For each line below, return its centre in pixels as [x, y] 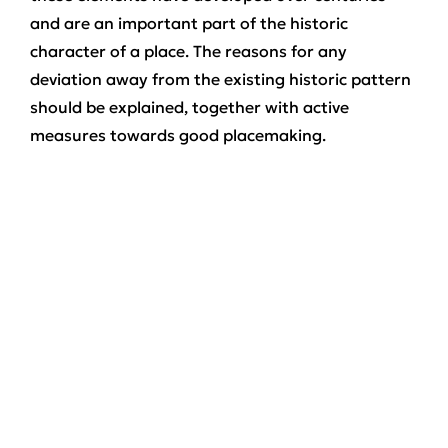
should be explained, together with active [189, 107]
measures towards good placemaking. [178, 135]
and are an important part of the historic [189, 23]
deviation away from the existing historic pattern [220, 79]
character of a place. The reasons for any [188, 51]
